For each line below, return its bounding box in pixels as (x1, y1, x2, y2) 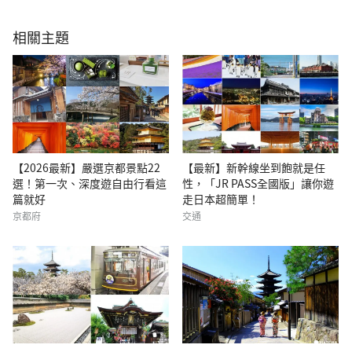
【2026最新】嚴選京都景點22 (13, 159, 160, 175)
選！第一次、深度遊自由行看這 (13, 174, 167, 191)
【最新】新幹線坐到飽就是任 (182, 159, 326, 175)
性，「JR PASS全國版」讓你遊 (182, 174, 335, 191)
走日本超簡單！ (182, 190, 260, 207)
